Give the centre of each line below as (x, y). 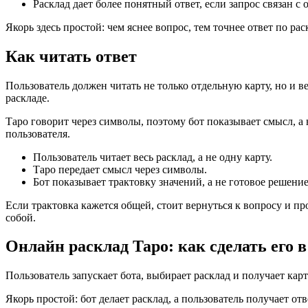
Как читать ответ (71, 56)
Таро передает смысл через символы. (120, 169)
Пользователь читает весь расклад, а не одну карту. (153, 157)
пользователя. (38, 133)
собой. (21, 217)
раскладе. (27, 98)
